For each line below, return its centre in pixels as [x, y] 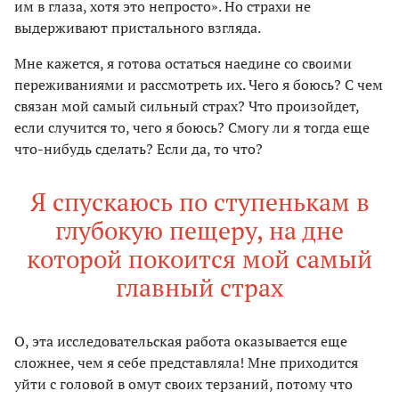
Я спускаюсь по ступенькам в [199, 201]
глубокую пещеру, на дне [199, 230]
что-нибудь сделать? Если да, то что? [138, 148]
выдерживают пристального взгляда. [138, 27]
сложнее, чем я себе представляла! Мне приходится [186, 362]
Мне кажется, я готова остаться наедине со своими [183, 63]
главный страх [199, 287]
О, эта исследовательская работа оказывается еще [181, 341]
